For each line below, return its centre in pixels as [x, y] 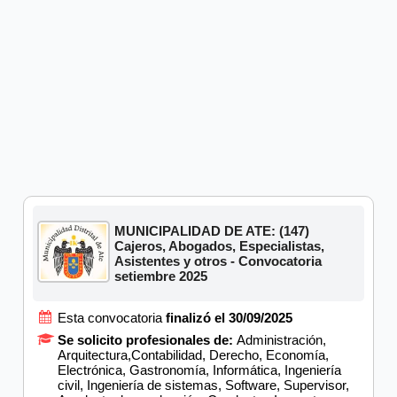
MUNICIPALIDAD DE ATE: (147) [212, 230]
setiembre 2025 [161, 276]
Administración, [281, 339]
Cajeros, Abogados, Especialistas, [220, 245]
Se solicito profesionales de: [147, 339]
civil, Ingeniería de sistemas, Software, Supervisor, [203, 385]
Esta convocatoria [111, 317]
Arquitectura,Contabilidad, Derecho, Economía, [193, 354]
